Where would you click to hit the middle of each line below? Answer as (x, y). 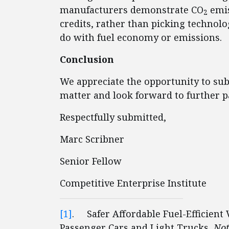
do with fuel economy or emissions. (141, 37)
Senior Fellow (91, 161)
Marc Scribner (92, 139)
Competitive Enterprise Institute (133, 183)
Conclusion (87, 59)
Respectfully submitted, (113, 117)
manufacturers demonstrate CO (132, 10)
